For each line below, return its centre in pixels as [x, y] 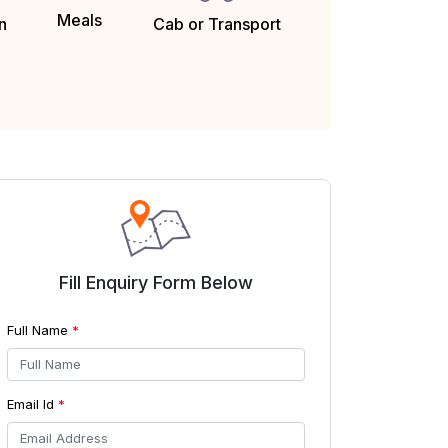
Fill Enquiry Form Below [156, 283]
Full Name [39, 330]
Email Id [32, 404]
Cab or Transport [217, 24]
